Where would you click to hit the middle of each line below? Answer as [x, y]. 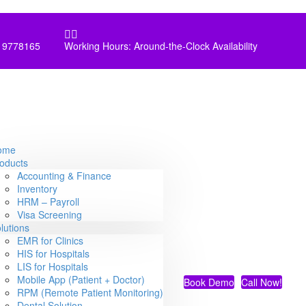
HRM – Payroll [48, 201]
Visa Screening [50, 214]
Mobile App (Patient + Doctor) [81, 279]
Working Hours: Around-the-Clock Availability [161, 45]
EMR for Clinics [50, 240]
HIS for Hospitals [53, 253]
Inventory [37, 189]
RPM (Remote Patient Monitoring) [90, 292]
